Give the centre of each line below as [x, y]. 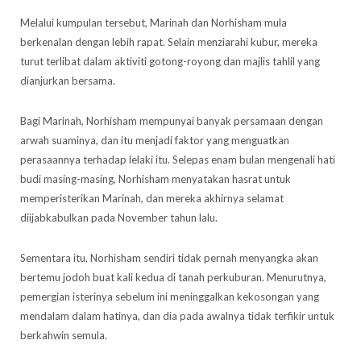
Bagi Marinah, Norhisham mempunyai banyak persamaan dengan [172, 120]
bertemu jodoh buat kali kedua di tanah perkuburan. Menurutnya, [173, 277]
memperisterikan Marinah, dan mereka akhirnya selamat [152, 198]
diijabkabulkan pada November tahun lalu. [119, 217]
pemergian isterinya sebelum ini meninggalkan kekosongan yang [170, 296]
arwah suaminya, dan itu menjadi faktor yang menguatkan [155, 140]
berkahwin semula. [64, 335]
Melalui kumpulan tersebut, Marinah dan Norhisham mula [154, 22]
